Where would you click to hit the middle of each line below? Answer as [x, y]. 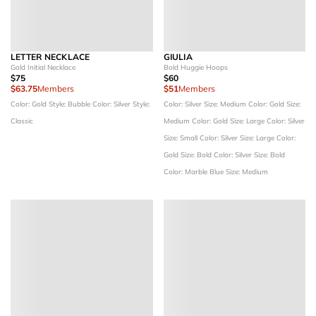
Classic [22, 121]
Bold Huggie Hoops [195, 67]
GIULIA [178, 57]
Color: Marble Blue [194, 172]
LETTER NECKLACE [50, 57]
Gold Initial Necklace [43, 67]
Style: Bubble [71, 104]
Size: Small [181, 138]
